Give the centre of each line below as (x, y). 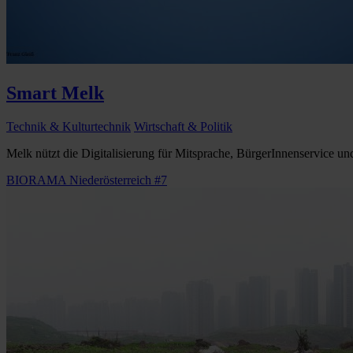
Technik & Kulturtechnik (69, 126)
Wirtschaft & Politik (183, 126)
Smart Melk (55, 93)
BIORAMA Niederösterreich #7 (87, 180)
